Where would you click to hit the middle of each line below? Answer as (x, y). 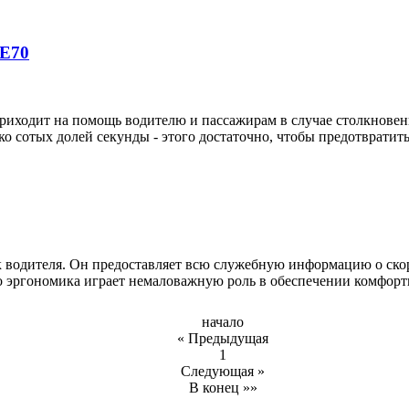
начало (223, 322)
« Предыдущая (223, 338)
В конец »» (223, 388)
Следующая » (223, 371)
